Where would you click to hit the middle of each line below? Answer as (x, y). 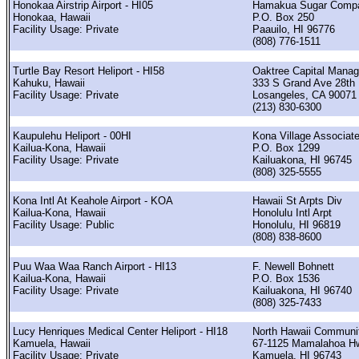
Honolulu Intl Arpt (292, 213)
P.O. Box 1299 (286, 147)
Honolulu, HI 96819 (296, 225)
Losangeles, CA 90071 (305, 95)
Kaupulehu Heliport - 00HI (72, 135)
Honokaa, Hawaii (52, 18)
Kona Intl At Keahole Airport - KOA (93, 201)
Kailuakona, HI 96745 (302, 159)
